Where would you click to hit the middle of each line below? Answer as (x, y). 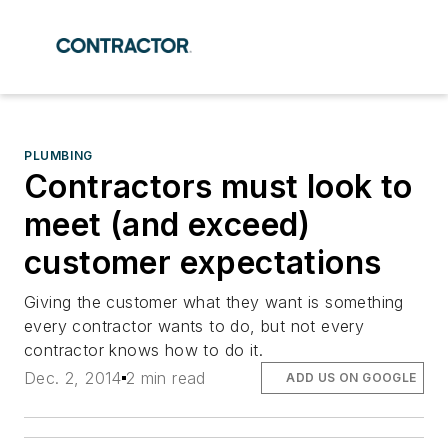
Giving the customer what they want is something (214, 302)
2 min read (165, 378)
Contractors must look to (218, 186)
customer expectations (203, 262)
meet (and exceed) (167, 224)
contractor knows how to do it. (143, 350)
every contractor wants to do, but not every (194, 326)
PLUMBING (58, 155)
